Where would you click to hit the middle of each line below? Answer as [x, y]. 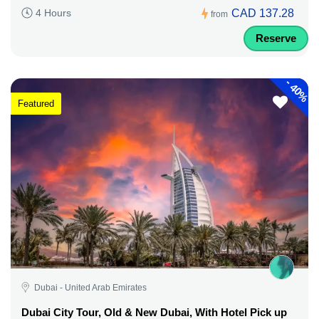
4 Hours [53, 13]
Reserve [276, 38]
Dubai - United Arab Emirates [90, 287]
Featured [36, 104]
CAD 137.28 [263, 13]
